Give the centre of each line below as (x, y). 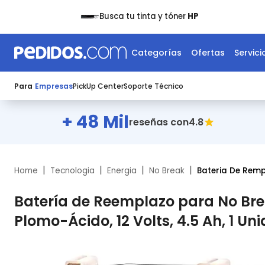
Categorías (156, 53)
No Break (167, 171)
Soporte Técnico (153, 86)
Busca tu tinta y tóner (142, 16)
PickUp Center (98, 86)
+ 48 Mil (95, 122)
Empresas (54, 86)
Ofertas (208, 53)
